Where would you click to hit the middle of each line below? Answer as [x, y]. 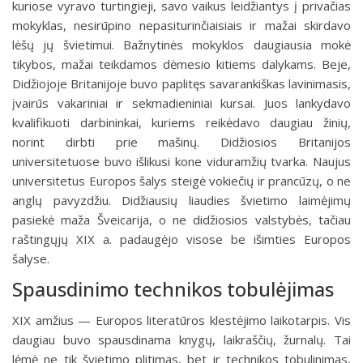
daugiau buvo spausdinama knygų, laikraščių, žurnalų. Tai [181, 340]
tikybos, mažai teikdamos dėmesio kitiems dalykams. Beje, [181, 64]
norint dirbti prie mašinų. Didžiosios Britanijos [181, 142]
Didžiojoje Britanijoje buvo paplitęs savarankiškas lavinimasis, [181, 83]
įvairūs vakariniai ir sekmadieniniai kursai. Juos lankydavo [181, 103]
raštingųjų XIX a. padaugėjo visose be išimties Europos [181, 239]
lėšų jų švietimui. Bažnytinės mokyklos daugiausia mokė [181, 45]
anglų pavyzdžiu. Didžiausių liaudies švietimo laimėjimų [181, 200]
